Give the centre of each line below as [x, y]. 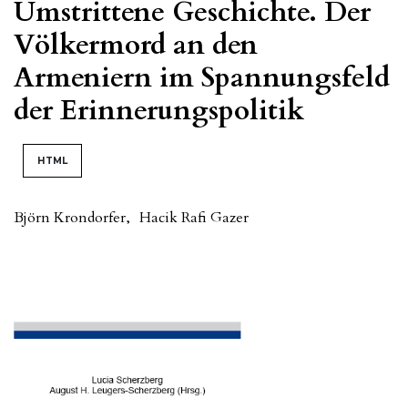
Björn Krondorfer [70, 218]
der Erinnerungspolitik [159, 111]
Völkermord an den [136, 46]
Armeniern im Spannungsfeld [202, 78]
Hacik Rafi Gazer [194, 218]
